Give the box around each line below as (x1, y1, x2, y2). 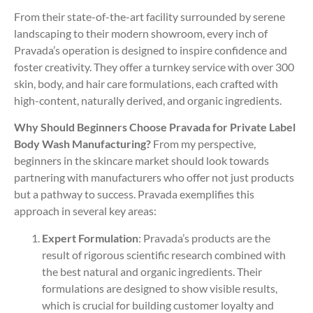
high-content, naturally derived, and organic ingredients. (14, 93, 282, 107)
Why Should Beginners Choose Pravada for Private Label (14, 120, 296, 134)
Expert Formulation (42, 231, 138, 245)
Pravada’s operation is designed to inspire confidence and (14, 43, 287, 57)
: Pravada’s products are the (138, 231, 270, 245)
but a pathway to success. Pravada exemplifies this (14, 187, 254, 201)
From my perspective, (151, 137, 256, 151)
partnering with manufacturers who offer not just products (14, 170, 294, 184)
